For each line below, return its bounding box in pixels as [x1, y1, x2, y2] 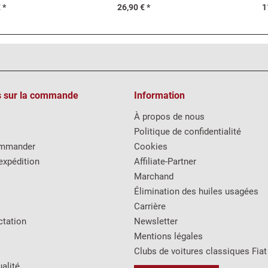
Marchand [134, 171, 173, 182]
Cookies [134, 141, 167, 152]
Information [134, 90, 185, 101]
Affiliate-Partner [134, 156, 196, 167]
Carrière [134, 201, 166, 212]
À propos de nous [134, 111, 205, 122]
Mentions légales [134, 231, 203, 242]
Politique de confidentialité [134, 126, 241, 137]
